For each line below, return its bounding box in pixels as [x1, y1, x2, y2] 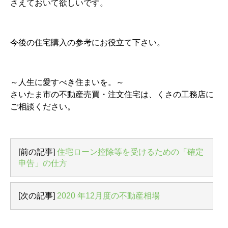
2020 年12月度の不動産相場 [57, 191, 160, 200]
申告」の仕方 [18, 158, 67, 167]
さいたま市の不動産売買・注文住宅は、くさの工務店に [10, 90, 214, 99]
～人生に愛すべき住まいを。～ [10, 77, 124, 87]
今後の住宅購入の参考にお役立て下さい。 [10, 38, 165, 47]
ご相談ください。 [10, 102, 75, 111]
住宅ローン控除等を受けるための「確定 [57, 147, 204, 156]
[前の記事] [18, 147, 57, 156]
